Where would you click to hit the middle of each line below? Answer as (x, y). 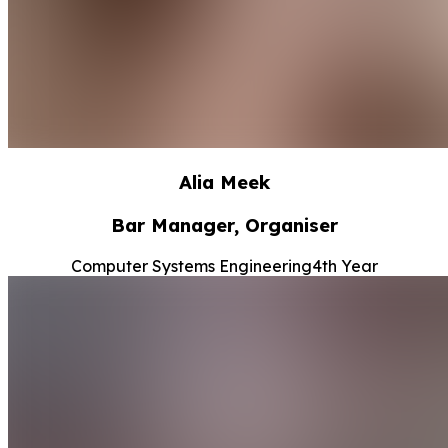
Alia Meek (224, 182)
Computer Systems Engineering (191, 265)
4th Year (344, 265)
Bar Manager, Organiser (224, 224)
